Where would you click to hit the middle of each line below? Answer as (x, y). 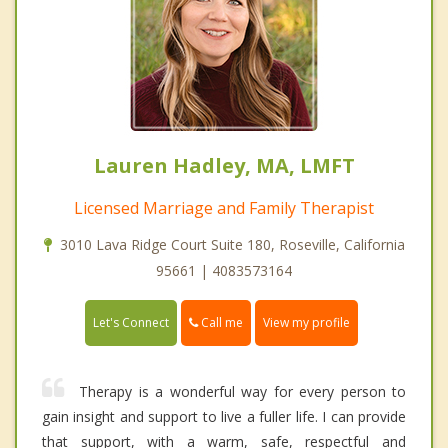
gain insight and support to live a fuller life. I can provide (224, 417)
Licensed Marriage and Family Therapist (224, 207)
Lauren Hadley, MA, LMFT (224, 165)
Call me (220, 322)
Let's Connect (131, 323)
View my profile (306, 323)
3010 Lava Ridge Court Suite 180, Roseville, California (232, 244)
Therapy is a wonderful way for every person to (242, 392)
